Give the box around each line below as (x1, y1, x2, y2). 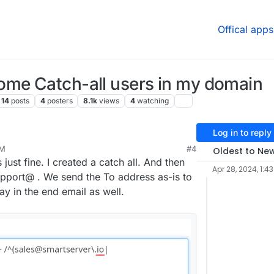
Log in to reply (212, 127, 272, 138)
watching (136, 96, 169, 106)
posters (46, 96, 73, 106)
